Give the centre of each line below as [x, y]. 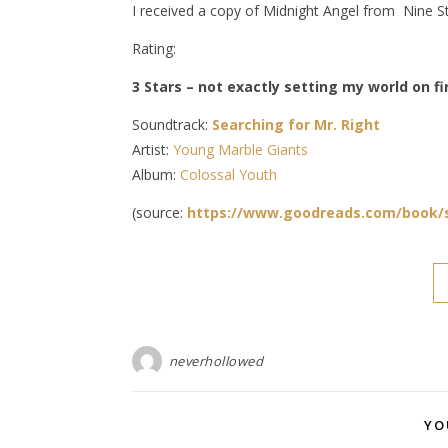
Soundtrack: [172, 124]
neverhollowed [215, 361]
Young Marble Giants [240, 149]
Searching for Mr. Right [296, 124]
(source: [159, 212]
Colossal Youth [228, 174]
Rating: [154, 48]
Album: [156, 174]
